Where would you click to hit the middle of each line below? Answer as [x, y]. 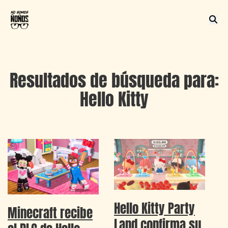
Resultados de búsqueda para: [114, 80]
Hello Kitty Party [154, 208]
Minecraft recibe [50, 213]
